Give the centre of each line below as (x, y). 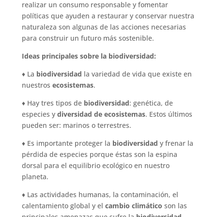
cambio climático (133, 205)
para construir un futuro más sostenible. (88, 38)
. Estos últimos (169, 114)
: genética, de (151, 103)
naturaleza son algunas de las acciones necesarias (104, 27)
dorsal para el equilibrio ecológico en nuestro (95, 165)
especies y (39, 114)
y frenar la (175, 143)
